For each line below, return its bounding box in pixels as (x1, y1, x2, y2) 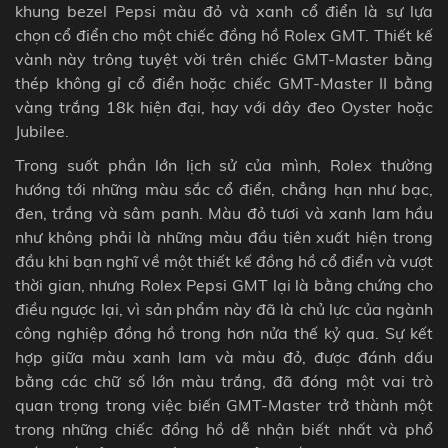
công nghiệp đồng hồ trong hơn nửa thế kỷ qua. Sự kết (15, 323, 433, 344)
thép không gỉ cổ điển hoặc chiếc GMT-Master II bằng (15, 73, 433, 94)
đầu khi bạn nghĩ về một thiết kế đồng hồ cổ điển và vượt (15, 251, 433, 272)
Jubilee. (15, 121, 69, 142)
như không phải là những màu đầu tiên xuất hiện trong (15, 227, 433, 248)
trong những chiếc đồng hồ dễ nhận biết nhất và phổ (15, 419, 433, 440)
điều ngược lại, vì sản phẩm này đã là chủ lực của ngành (15, 299, 433, 320)
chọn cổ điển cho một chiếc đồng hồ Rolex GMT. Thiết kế (15, 25, 433, 46)
